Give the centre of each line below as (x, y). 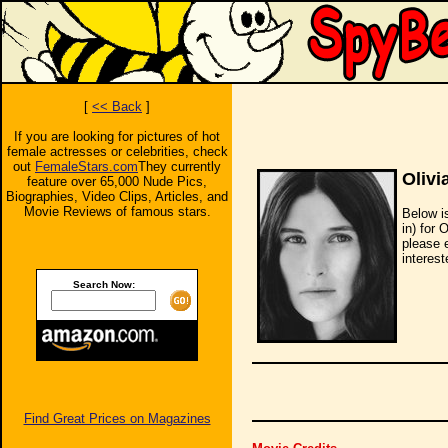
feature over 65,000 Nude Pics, (117, 181)
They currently (179, 166)
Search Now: (103, 284)
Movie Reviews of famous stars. (117, 211)
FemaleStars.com (86, 166)
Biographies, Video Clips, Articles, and (117, 196)
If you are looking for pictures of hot (117, 136)
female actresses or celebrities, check (117, 151)
